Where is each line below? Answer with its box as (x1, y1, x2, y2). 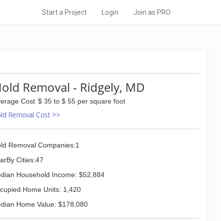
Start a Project (42, 8, 87, 16)
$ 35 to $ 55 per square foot (38, 97, 125, 105)
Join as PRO (133, 8, 171, 16)
